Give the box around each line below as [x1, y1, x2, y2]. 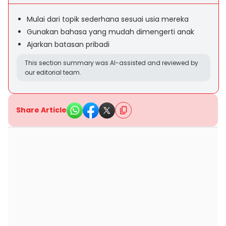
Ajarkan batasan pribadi [27, 39, 109, 49]
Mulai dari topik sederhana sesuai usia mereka [27, 14, 189, 24]
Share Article [16, 105, 67, 115]
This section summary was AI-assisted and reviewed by [25, 59, 198, 67]
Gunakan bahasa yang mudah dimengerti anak [27, 27, 194, 37]
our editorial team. [25, 68, 81, 77]
